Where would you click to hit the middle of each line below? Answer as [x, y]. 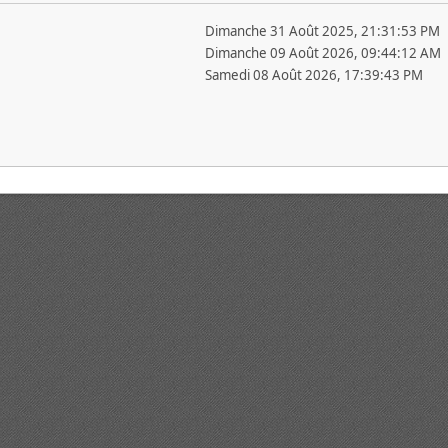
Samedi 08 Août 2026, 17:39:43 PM [313, 75]
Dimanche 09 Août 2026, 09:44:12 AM [322, 53]
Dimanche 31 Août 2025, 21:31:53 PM [322, 31]
